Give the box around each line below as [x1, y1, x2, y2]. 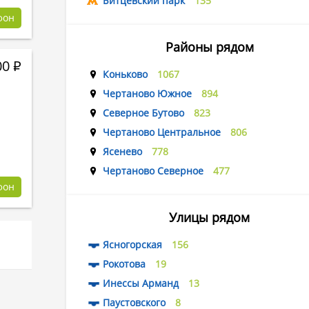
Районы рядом [165, 39, 254, 55]
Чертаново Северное [103, 164, 203, 177]
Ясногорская [103, 238, 162, 251]
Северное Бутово [103, 106, 184, 119]
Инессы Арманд [103, 277, 179, 290]
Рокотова [103, 257, 146, 270]
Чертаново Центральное [103, 126, 221, 139]
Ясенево [103, 145, 142, 158]
